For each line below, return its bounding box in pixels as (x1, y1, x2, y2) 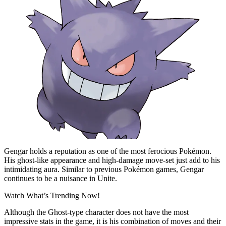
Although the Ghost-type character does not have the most (4, 207, 189, 216)
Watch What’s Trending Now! (4, 191, 100, 200)
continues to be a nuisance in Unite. (4, 174, 117, 183)
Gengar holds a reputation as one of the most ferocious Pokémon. (4, 146, 211, 155)
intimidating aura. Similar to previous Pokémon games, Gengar (4, 164, 204, 174)
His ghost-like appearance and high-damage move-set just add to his (4, 155, 220, 164)
